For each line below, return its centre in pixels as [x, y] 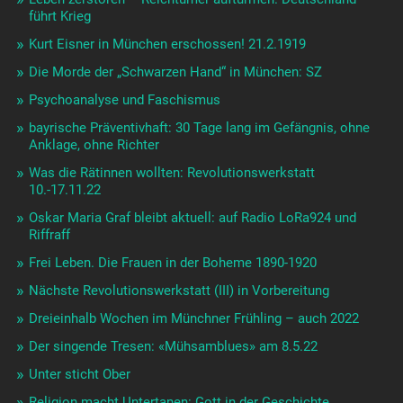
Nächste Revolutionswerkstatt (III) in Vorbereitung [179, 291]
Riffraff [49, 235]
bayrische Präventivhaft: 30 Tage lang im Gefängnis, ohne [199, 128]
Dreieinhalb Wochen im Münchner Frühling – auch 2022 [193, 319]
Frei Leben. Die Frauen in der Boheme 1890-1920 [172, 263]
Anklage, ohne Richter [94, 145]
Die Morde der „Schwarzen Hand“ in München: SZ [175, 72]
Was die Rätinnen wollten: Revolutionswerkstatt [171, 173]
